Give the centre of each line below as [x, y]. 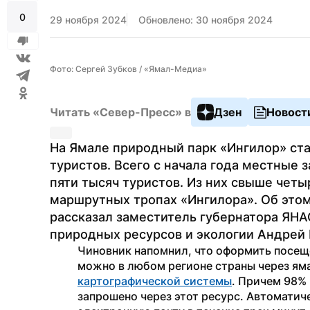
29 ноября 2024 [88, 20]
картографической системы [155, 281]
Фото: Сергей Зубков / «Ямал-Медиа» [128, 69]
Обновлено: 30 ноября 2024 [206, 20]
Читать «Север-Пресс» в [120, 112]
